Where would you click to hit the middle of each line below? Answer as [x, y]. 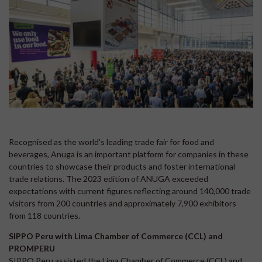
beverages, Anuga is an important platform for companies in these [129, 154]
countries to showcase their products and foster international [122, 166]
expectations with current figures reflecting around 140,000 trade [130, 191]
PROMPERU [32, 248]
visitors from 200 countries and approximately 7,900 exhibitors [123, 203]
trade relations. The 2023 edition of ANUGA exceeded [108, 178]
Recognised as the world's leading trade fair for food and [111, 142]
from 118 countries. [44, 215]
